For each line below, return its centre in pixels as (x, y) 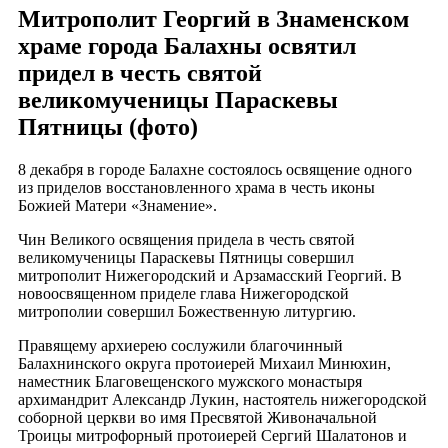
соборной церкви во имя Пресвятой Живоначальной (197, 417)
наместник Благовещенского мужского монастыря (190, 381)
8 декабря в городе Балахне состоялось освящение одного (215, 169)
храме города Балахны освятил (187, 45)
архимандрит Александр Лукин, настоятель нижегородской (222, 399)
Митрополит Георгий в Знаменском (213, 18)
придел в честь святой (140, 72)
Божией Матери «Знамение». (117, 205)
